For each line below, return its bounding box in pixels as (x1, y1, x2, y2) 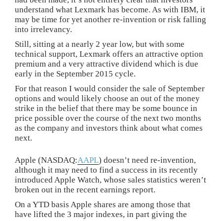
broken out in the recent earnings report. (15, 185, 155, 195)
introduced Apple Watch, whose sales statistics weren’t (15, 175, 206, 185)
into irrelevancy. (15, 24, 72, 34)
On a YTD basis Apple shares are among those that (15, 200, 190, 210)
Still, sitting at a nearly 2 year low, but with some (15, 39, 184, 49)
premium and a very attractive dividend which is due (15, 59, 198, 69)
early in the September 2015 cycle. (15, 69, 136, 78)
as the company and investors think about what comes (15, 123, 203, 133)
